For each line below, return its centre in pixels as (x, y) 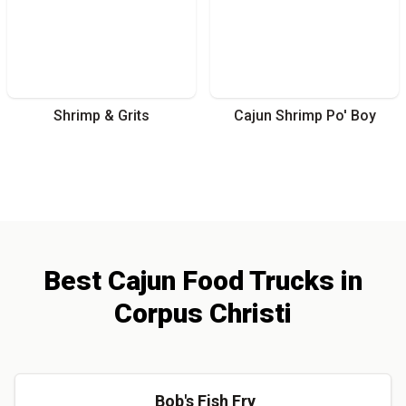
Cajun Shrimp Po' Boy (304, 115)
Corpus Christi (203, 313)
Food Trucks (255, 280)
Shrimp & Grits (101, 115)
